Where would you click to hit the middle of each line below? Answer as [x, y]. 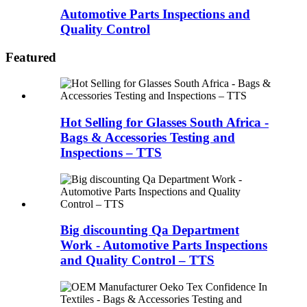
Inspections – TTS [111, 152]
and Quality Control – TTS [137, 260]
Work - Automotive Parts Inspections [164, 245]
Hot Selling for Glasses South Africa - [164, 122]
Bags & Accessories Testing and [148, 137]
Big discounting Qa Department [150, 230]
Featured [31, 57]
